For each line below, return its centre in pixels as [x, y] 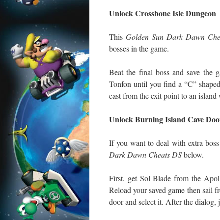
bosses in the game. [139, 48]
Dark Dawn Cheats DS [145, 154]
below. [193, 154]
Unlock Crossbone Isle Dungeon [163, 13]
